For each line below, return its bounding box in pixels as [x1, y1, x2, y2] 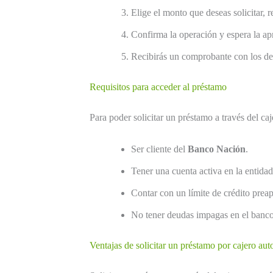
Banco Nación [188, 143, 246, 154]
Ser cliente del [131, 143, 188, 154]
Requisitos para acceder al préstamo [90, 82, 227, 93]
